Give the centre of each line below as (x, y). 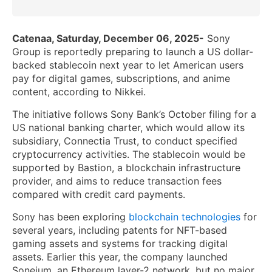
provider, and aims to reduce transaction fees (117, 181)
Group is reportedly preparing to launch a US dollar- (133, 52)
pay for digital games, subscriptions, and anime (121, 79)
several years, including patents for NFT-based (120, 230)
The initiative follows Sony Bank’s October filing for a (134, 114)
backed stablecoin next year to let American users (128, 65)
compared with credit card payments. (99, 195)
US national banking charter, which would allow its (128, 128)
